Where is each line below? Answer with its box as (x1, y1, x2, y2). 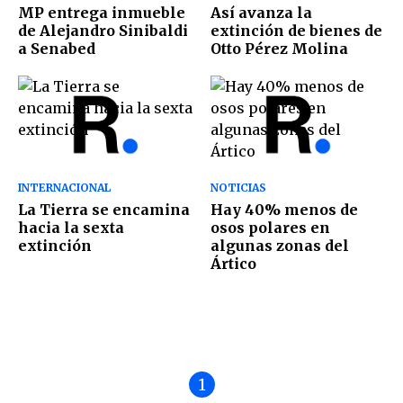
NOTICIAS (210, 180, 266, 194)
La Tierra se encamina (18, 200, 190, 219)
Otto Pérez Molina (210, 40, 348, 58)
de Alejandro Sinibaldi (18, 22, 188, 40)
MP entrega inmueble (18, 4, 185, 22)
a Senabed (18, 40, 95, 58)
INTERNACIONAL (18, 180, 111, 194)
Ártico (210, 254, 256, 273)
